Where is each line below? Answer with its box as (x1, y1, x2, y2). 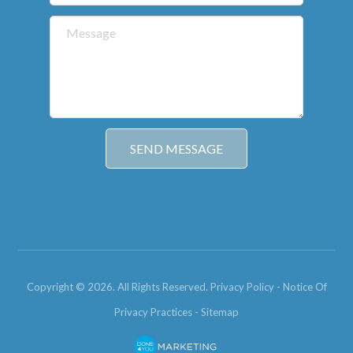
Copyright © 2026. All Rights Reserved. (26, 280, 210, 293)
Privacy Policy (210, 280, 274, 293)
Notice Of (282, 280, 327, 293)
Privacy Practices (114, 305, 192, 318)
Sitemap (201, 305, 239, 318)
